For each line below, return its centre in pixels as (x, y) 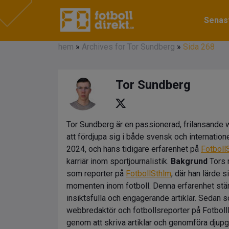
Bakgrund (189, 161)
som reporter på (96, 174)
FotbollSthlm (148, 174)
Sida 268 (199, 47)
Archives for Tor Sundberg (128, 47)
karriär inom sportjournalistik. (119, 161)
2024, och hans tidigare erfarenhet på (134, 149)
